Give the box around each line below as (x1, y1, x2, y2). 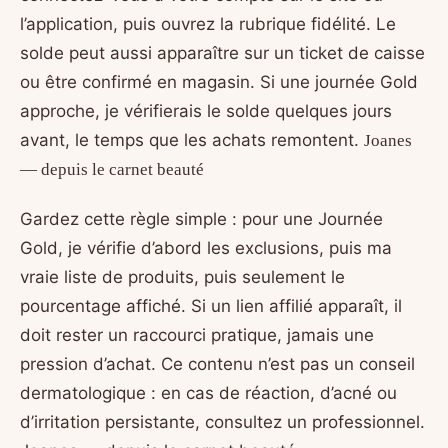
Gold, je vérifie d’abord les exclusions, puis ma (20, 238, 392, 259)
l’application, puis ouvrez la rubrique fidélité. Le (20, 14, 396, 35)
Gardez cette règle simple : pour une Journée (20, 209, 383, 230)
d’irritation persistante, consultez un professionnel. (20, 412, 425, 433)
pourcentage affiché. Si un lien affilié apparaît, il (20, 296, 402, 317)
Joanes (364, 131, 412, 151)
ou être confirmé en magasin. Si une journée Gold (20, 72, 418, 93)
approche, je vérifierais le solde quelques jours (20, 101, 392, 122)
